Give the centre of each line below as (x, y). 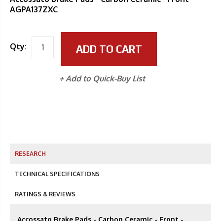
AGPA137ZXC (34, 9)
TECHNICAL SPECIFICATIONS (57, 174)
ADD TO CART (109, 49)
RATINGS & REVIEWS (45, 194)
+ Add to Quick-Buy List (102, 78)
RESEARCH (30, 153)
